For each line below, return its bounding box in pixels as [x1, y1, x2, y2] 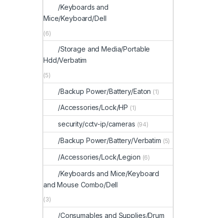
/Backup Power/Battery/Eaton [58, 87, 151, 95]
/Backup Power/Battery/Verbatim [58, 136, 161, 145]
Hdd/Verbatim [43, 56, 87, 65]
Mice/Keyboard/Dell [43, 14, 107, 22]
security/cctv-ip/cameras [58, 120, 135, 128]
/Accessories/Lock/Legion [58, 152, 141, 161]
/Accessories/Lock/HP [58, 103, 128, 112]
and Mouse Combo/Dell [43, 180, 118, 189]
